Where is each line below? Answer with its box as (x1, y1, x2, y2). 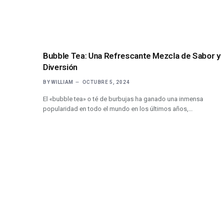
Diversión (43, 62, 77, 72)
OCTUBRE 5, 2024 (82, 79, 130, 85)
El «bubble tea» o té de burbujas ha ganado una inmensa (43, 95, 203, 103)
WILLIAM (51, 79, 74, 85)
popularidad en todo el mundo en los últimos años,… (43, 105, 193, 112)
